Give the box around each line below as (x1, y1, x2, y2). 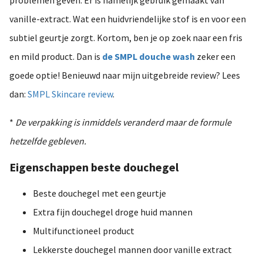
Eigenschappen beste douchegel (9, 159, 178, 174)
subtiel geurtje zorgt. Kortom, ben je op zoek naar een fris (9, 31, 242, 43)
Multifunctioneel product (33, 224, 134, 237)
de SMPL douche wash (102, 50, 195, 62)
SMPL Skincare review (28, 87, 113, 100)
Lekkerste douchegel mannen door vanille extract (33, 243, 232, 255)
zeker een (195, 50, 235, 62)
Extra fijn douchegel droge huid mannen (33, 205, 193, 218)
